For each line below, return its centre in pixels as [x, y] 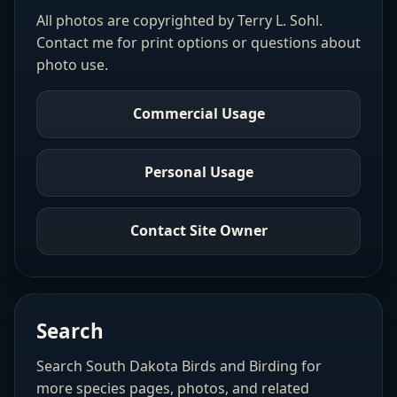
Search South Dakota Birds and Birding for [179, 366]
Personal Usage [198, 172]
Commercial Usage [198, 114]
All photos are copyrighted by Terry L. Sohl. [179, 20]
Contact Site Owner [198, 231]
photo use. [72, 64]
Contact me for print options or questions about [198, 42]
